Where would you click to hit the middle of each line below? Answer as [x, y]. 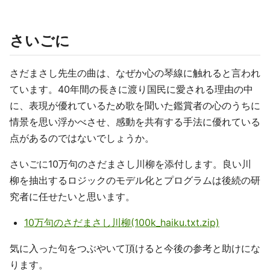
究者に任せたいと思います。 [72, 197]
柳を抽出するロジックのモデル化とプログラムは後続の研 [135, 181]
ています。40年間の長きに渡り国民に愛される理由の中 [131, 89]
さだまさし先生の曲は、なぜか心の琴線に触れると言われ [135, 73]
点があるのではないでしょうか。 [82, 138]
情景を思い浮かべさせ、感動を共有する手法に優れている [135, 122]
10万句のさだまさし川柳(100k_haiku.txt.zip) [122, 223]
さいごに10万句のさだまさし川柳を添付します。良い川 [130, 164]
